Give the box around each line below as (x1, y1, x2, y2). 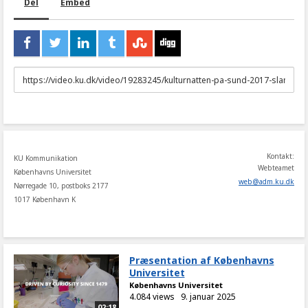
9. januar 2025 (180, 291, 236, 302)
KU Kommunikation (14, 153, 78, 163)
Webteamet (258, 163, 294, 173)
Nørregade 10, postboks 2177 (14, 181, 109, 190)
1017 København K (14, 195, 76, 204)
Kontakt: (267, 151, 294, 161)
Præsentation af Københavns (129, 254, 274, 267)
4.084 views (129, 291, 175, 302)
